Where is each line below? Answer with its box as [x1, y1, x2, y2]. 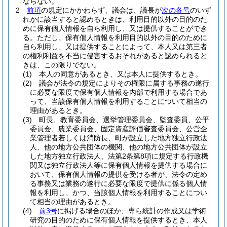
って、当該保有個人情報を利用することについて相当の [30, 97, 207, 105]
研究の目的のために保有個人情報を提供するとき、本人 [30, 216, 207, 224]
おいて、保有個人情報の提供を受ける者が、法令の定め [30, 170, 207, 178]
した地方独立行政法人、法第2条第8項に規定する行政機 [30, 152, 208, 160]
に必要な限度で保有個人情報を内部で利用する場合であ [30, 88, 207, 96]
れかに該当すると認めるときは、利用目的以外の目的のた [23, 15, 207, 23]
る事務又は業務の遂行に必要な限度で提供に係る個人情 [30, 179, 207, 187]
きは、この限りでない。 [23, 61, 101, 69]
